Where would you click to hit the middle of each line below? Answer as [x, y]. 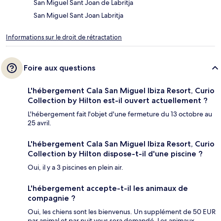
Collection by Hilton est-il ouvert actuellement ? [118, 100]
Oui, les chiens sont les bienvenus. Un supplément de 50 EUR [122, 211]
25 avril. [39, 123]
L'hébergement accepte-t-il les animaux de [108, 188]
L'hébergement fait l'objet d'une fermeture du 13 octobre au [120, 114]
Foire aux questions [59, 68]
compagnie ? [52, 198]
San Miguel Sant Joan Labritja [78, 15]
